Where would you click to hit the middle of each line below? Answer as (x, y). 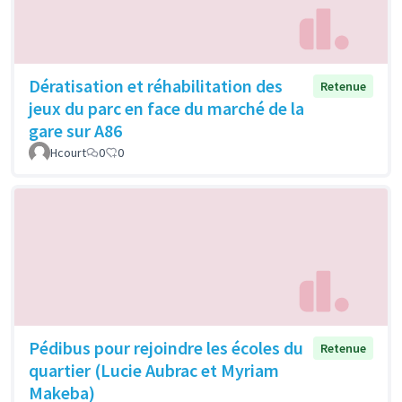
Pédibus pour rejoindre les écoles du (166, 347)
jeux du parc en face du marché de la (166, 108)
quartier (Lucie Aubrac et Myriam (154, 370)
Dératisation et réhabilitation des (156, 85)
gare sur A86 (75, 130)
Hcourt (68, 152)
